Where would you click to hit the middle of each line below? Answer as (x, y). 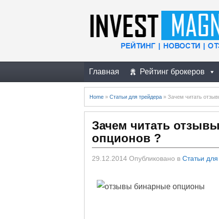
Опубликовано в (155, 159)
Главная (104, 72)
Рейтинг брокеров (172, 72)
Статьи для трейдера (136, 97)
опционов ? (127, 138)
